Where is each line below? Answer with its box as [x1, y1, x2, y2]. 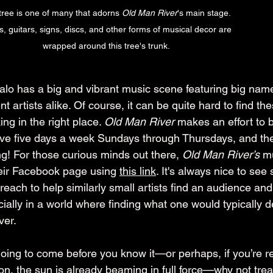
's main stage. [177, 8, 233, 18]
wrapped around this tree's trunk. [42, 41, 170, 51]
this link [119, 165, 156, 178]
